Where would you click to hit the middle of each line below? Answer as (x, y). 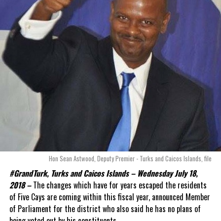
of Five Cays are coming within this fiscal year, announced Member (110, 197)
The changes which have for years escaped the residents (119, 185)
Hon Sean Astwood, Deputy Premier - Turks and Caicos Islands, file (130, 158)
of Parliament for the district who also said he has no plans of (105, 208)
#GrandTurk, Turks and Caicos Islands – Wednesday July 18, (103, 173)
